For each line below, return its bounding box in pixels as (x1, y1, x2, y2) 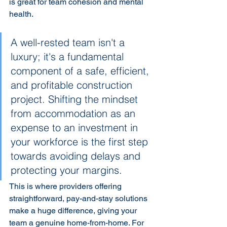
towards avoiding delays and (11, 149, 143, 162)
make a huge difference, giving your (9, 206, 139, 215)
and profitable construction (11, 79, 135, 91)
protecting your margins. (11, 164, 122, 176)
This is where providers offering (9, 181, 124, 191)
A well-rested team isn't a (11, 36, 128, 49)
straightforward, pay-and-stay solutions (9, 194, 149, 203)
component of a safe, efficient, (11, 64, 152, 77)
